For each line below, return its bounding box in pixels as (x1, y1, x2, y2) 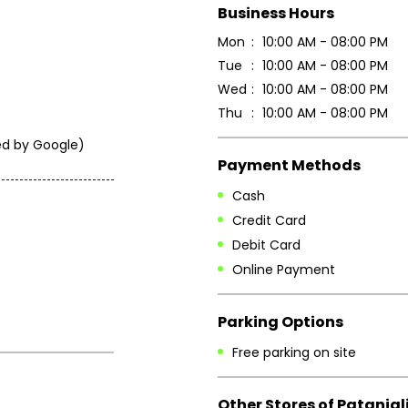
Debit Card (232, 236, 301, 255)
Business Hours (218, 2, 334, 24)
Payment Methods (218, 154, 361, 176)
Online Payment (232, 260, 335, 280)
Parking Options (218, 311, 343, 332)
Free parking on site (232, 342, 356, 362)
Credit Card (232, 210, 306, 229)
